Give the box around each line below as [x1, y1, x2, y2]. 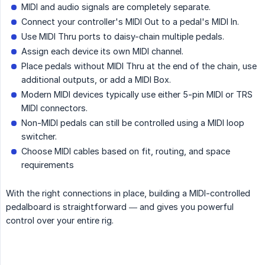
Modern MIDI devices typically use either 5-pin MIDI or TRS [21, 89, 253, 100]
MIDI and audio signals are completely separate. [21, 2, 211, 12]
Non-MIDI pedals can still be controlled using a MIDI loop [21, 118, 244, 128]
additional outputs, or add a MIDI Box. [21, 75, 171, 85]
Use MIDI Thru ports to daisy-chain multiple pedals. [21, 31, 224, 42]
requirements [21, 160, 74, 170]
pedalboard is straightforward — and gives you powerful [6, 202, 234, 212]
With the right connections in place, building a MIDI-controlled [6, 188, 250, 199]
